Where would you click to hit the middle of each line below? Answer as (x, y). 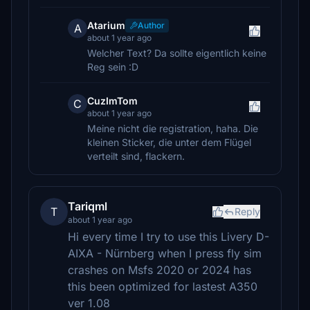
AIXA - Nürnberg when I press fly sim (165, 253)
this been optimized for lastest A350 (163, 286)
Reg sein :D (113, 67)
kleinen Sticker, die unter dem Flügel (169, 142)
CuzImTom (112, 101)
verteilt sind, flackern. (136, 156)
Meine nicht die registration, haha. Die (173, 128)
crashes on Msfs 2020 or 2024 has (159, 270)
